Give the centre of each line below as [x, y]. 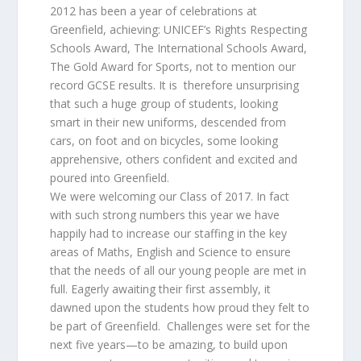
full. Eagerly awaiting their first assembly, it [161, 288]
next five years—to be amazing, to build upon [169, 344]
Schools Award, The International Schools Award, [179, 48]
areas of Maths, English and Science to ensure [171, 251]
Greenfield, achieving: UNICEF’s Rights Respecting [179, 29]
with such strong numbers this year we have [165, 214]
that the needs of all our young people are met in [178, 270]
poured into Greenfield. [110, 177]
